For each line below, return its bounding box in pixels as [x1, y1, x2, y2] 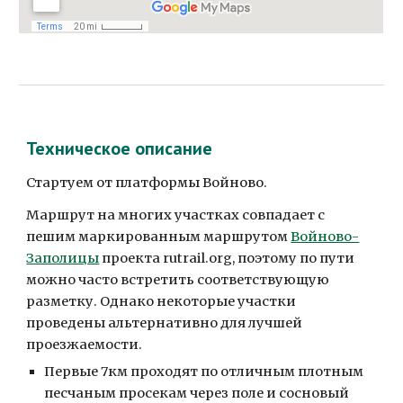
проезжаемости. [26, 336, 143, 353]
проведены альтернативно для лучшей [26, 315, 303, 331]
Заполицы [26, 250, 100, 266]
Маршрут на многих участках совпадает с [26, 207, 326, 223]
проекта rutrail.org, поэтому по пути [99, 250, 355, 266]
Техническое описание [26, 137, 213, 160]
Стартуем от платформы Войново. [26, 175, 271, 191]
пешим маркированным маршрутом [26, 228, 291, 245]
